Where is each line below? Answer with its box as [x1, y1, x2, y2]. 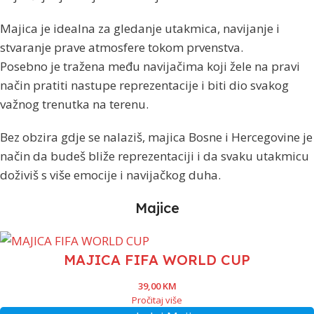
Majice [135, 198, 179, 217]
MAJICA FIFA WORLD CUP [64, 250, 250, 268]
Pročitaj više [132, 293, 182, 306]
